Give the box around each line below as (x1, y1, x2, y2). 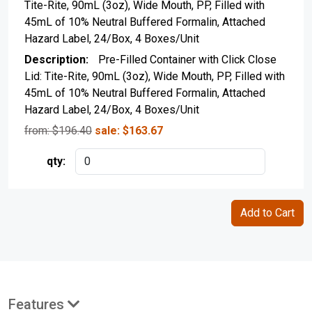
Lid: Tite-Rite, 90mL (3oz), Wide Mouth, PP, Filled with (24, 69, 285, 83)
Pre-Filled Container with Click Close (95, 52, 276, 66)
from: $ (24, 123, 58, 137)
